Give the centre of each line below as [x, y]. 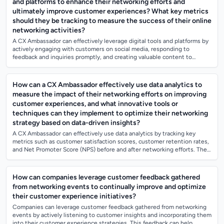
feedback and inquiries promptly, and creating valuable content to [102, 57]
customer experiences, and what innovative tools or [95, 104]
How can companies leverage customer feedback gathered [106, 177]
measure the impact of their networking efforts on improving [109, 94]
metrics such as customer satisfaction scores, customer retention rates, [111, 141]
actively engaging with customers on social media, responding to [101, 49]
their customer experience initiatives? [74, 196]
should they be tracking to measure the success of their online [112, 21]
